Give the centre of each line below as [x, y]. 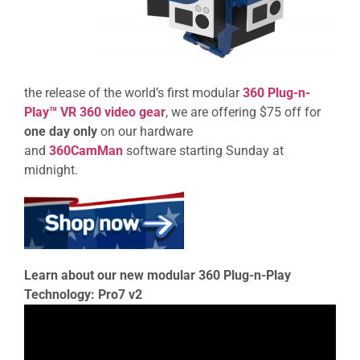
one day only [61, 131]
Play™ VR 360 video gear [95, 112]
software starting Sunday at [203, 150]
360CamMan [86, 150]
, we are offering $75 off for [243, 112]
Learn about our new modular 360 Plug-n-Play [157, 276]
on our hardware [145, 131]
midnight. [51, 170]
